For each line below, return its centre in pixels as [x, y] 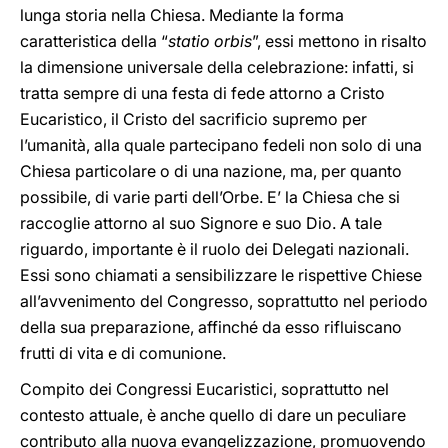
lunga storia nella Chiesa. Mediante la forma [182, 15]
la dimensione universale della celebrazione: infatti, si [217, 67]
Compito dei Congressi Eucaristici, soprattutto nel [204, 389]
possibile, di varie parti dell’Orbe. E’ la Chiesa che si [210, 197]
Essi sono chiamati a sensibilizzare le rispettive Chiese [221, 275]
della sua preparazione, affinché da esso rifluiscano [211, 327]
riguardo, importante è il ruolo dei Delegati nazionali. [214, 249]
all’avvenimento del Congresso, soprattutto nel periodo [224, 301]
